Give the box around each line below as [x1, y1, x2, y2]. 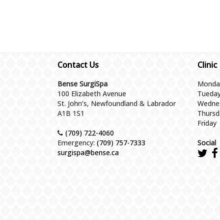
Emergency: [57, 137, 97, 147]
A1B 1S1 [57, 108, 84, 118]
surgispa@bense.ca [57, 147, 119, 157]
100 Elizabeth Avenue [57, 88, 126, 98]
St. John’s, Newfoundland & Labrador [57, 98, 176, 108]
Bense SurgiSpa [57, 79, 108, 88]
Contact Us [57, 59, 99, 70]
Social [197, 137, 216, 147]
